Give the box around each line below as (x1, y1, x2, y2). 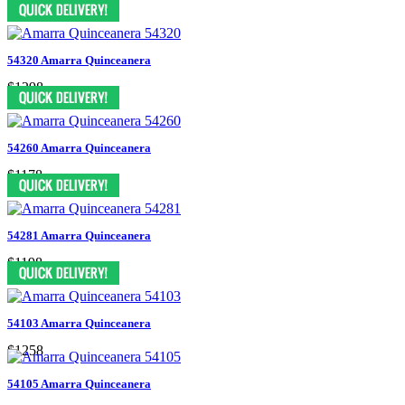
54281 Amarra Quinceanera (7, 228, 151, 242)
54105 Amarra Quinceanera (7, 376, 151, 391)
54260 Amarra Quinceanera (7, 140, 151, 155)
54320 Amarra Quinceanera (7, 52, 151, 67)
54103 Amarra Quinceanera (7, 316, 151, 330)
